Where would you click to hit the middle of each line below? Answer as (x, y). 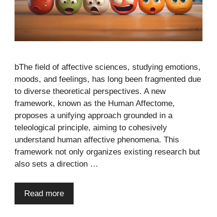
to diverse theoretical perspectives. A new (90, 92)
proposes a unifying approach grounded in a (93, 116)
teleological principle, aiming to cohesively (91, 128)
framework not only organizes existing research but (107, 152)
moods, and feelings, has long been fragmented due (108, 79)
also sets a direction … (56, 164)
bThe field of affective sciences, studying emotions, (108, 67)
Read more (44, 193)
